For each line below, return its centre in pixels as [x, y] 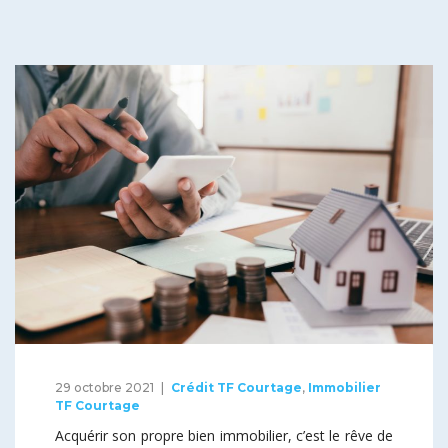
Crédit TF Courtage [236, 387]
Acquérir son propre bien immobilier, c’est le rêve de [224, 435]
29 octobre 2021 [104, 387]
